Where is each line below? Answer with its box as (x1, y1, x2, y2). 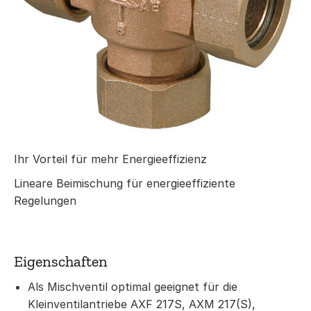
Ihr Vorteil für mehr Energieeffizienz (14, 152, 207, 166)
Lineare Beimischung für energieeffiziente (14, 176, 235, 190)
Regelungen (14, 194, 76, 208)
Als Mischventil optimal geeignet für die (28, 280, 237, 294)
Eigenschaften (14, 252, 108, 271)
